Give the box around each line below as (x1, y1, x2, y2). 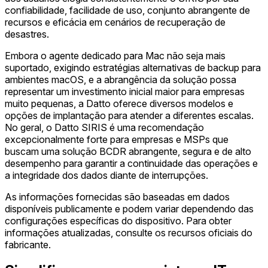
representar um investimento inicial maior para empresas (5, 85, 245, 98)
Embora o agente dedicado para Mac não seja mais (5, 49, 226, 62)
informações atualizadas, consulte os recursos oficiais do (5, 226, 252, 239)
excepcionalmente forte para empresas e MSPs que (5, 133, 229, 145)
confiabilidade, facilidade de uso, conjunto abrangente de (5, 4, 250, 16)
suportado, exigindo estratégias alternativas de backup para (5, 61, 261, 74)
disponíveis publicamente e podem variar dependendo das (5, 202, 254, 215)
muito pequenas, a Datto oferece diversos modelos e (5, 97, 233, 109)
